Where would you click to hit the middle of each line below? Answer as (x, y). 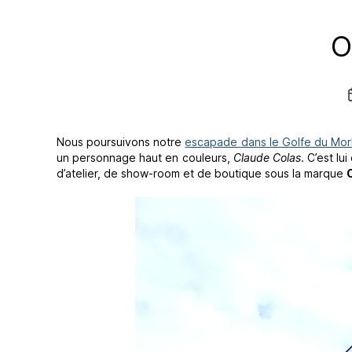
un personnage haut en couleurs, (145, 157)
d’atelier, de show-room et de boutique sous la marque (202, 173)
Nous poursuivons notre (121, 141)
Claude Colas (267, 157)
